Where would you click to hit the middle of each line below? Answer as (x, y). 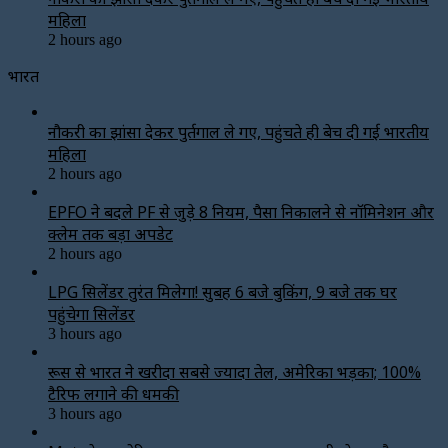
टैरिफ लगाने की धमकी (113, 393)
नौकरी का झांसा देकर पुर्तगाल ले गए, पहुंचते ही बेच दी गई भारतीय (238, 131)
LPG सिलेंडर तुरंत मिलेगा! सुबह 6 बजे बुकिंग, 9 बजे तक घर (222, 291)
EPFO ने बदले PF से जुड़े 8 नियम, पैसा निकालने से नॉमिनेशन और (241, 211)
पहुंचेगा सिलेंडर (91, 313)
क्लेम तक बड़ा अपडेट (110, 233)
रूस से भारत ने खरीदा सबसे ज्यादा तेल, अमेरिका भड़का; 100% (234, 371)
